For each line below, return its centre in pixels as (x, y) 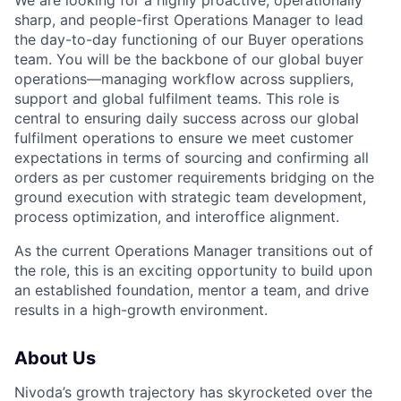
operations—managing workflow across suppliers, (184, 78)
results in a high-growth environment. (141, 309)
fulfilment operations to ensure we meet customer (184, 137)
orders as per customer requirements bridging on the (194, 177)
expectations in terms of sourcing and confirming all (192, 157)
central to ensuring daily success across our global (187, 118)
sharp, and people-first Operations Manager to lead (189, 19)
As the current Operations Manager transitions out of (194, 250)
